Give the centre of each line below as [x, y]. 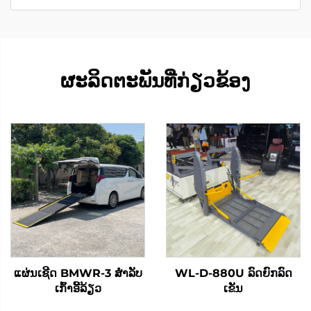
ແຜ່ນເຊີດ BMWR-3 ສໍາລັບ [78, 274]
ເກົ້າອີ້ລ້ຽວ [78, 289]
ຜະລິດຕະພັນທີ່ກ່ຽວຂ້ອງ [155, 81]
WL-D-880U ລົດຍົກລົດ [233, 274]
